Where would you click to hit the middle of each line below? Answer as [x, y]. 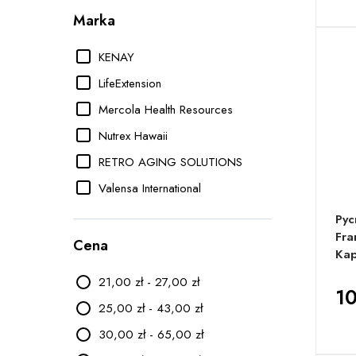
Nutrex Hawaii [133, 135]
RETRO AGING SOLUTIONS [170, 162]
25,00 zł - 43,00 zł [151, 308]
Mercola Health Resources [166, 109]
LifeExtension [130, 83]
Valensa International [150, 188]
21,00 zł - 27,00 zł [149, 282]
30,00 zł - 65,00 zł [151, 334]
